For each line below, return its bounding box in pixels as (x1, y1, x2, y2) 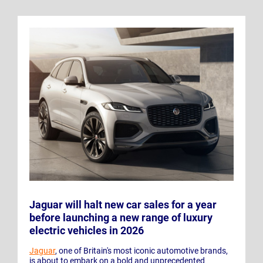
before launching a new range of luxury (29, 211, 213, 224)
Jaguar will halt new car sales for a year (29, 198, 217, 211)
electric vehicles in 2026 (29, 224, 144, 237)
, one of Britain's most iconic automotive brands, (55, 246, 228, 256)
